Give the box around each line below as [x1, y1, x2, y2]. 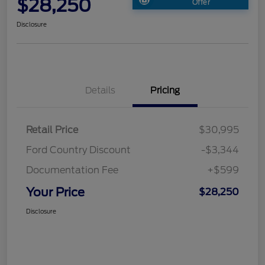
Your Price [26, 185, 85, 199]
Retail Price [26, 124, 78, 135]
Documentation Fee [26, 164, 118, 176]
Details [85, 85, 115, 96]
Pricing [150, 85, 180, 96]
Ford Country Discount [26, 144, 131, 156]
